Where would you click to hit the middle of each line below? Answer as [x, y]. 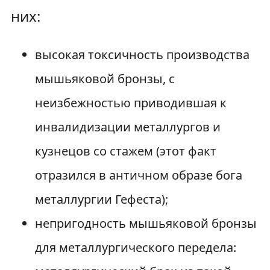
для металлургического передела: [135, 247]
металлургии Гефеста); [101, 199]
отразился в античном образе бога [138, 175]
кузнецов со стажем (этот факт [125, 151]
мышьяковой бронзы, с [105, 79]
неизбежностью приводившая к [130, 103]
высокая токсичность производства [142, 55]
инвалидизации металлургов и [127, 127]
